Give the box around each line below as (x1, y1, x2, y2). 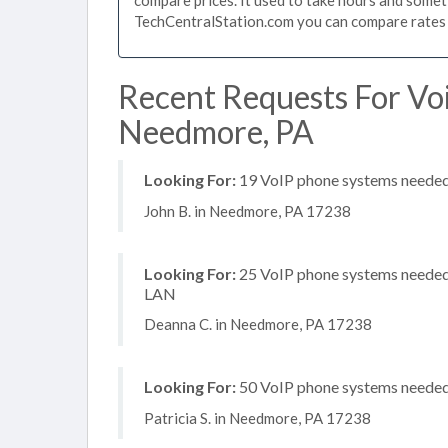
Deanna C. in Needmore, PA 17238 (144, 315, 372, 333)
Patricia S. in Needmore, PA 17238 (144, 408, 371, 427)
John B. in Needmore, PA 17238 (144, 201, 351, 220)
